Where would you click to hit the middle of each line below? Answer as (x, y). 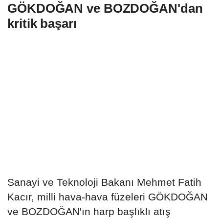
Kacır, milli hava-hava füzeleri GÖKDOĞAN (108, 197)
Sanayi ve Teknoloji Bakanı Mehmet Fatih (104, 182)
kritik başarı (42, 23)
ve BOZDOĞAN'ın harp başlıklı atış (89, 211)
